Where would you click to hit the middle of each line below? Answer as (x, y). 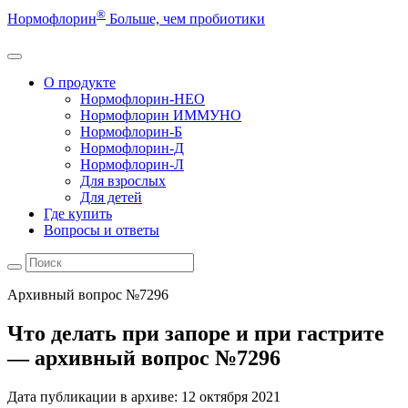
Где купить (78, 214)
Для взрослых (123, 181)
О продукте (80, 83)
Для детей (111, 198)
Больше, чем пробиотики (187, 19)
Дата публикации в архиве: (92, 397)
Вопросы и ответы (102, 230)
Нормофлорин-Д (132, 148)
